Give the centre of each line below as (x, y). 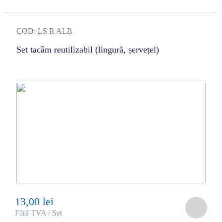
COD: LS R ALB (44, 31)
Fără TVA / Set (38, 213)
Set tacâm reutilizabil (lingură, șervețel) (87, 50)
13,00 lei (34, 201)
